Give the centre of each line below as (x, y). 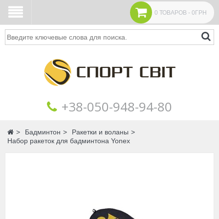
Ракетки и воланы (100, 132)
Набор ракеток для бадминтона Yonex (69, 141)
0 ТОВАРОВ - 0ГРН (181, 12)
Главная (27, 132)
